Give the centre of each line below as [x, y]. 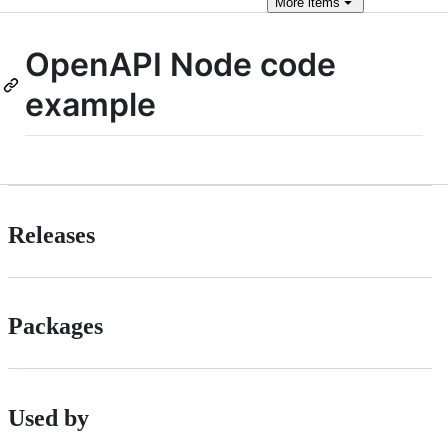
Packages [55, 326]
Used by [48, 418]
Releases [51, 234]
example [90, 104]
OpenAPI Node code [180, 64]
